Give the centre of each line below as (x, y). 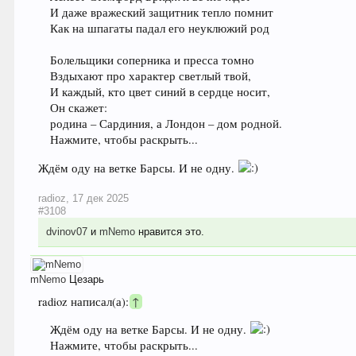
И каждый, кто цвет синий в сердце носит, (161, 91)
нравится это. (170, 231)
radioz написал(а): (85, 301)
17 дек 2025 (101, 198)
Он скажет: (79, 107)
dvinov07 (67, 231)
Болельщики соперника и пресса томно (153, 60)
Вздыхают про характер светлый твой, (151, 75)
